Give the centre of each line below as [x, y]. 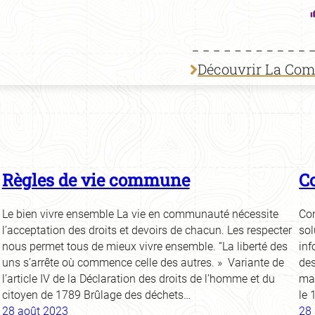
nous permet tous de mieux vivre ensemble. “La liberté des [144, 247]
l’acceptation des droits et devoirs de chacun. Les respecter [147, 231]
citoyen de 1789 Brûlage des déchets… [96, 295]
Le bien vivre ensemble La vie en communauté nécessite [140, 214]
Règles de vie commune [96, 180]
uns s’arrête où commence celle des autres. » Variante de [143, 263]
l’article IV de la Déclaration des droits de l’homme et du [138, 279]
